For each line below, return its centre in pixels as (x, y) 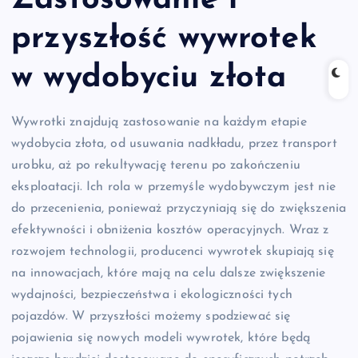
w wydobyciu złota (149, 78)
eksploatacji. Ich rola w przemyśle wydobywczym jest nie (173, 187)
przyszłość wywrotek (164, 39)
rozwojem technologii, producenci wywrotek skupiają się (173, 252)
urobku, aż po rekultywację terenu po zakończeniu (156, 166)
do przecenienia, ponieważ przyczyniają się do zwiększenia (179, 209)
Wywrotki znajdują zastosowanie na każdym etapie (159, 123)
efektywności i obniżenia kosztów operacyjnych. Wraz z (170, 231)
